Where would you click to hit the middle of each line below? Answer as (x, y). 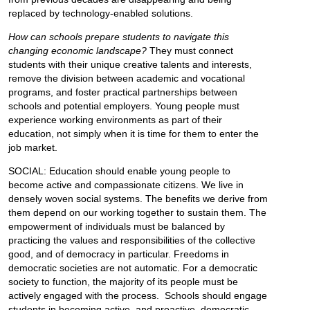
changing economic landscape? (78, 51)
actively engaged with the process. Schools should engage (138, 296)
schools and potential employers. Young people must (124, 106)
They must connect (190, 51)
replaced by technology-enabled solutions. (101, 13)
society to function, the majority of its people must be (124, 282)
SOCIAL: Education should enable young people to (120, 171)
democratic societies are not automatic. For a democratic (133, 268)
